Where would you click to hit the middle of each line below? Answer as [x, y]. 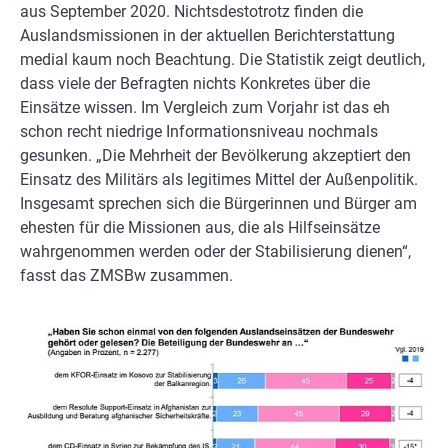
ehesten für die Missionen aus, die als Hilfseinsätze [200, 227]
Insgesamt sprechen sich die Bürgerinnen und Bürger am [218, 203]
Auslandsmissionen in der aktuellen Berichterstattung [207, 35]
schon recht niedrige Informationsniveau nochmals [199, 131]
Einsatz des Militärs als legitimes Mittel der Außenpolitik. [219, 179]
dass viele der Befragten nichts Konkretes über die [195, 83]
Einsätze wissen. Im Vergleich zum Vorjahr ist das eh [205, 107]
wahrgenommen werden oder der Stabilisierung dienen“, [215, 251]
